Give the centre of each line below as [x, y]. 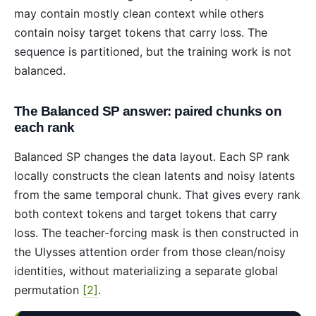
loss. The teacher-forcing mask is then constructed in [156, 232]
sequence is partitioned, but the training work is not [153, 52]
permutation [48, 290]
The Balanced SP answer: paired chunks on [148, 111]
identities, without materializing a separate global [146, 271]
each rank [44, 128]
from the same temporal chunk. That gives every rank [157, 194]
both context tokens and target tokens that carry [146, 213]
